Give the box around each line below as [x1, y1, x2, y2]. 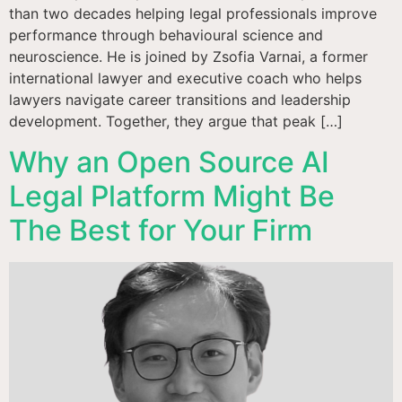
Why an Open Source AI [9, 144, 329, 179]
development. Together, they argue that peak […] [9, 112, 343, 131]
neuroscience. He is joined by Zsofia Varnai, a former [9, 48, 368, 66]
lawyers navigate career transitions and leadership [9, 91, 351, 109]
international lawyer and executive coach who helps [9, 69, 362, 88]
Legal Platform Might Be [9, 178, 335, 214]
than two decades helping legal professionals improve [9, 4, 377, 23]
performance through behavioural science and [9, 26, 323, 45]
